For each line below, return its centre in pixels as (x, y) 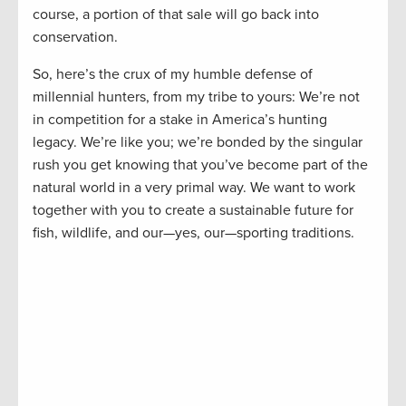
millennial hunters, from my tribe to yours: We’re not (196, 97)
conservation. (75, 38)
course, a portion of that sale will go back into (176, 15)
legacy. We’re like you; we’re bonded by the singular (198, 143)
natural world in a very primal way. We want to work (194, 188)
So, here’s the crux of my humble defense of (173, 75)
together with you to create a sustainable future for (193, 211)
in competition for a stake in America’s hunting (180, 120)
